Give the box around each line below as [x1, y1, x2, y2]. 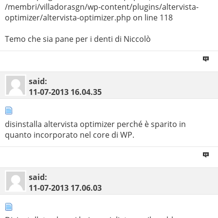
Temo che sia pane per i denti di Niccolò [5, 33, 151, 44]
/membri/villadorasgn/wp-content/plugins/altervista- [5, 1, 199, 12]
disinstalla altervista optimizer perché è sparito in [5, 118, 186, 129]
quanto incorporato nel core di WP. [5, 129, 134, 140]
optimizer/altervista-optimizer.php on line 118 [5, 12, 173, 23]
